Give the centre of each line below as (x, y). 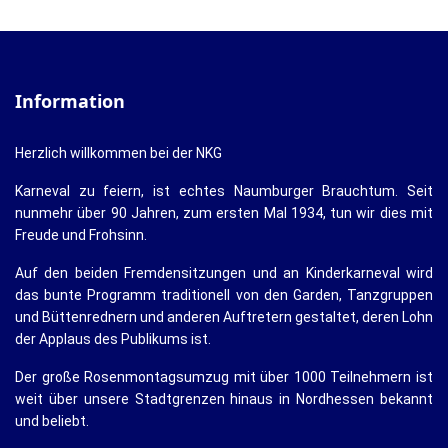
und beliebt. (52, 421)
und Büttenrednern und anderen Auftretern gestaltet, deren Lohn (224, 317)
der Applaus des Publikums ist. (113, 339)
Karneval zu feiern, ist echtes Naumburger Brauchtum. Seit (224, 191)
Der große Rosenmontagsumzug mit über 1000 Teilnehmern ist (224, 377)
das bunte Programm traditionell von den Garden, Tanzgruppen (224, 295)
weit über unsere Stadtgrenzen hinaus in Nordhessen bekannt (224, 399)
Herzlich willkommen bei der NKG (118, 153)
